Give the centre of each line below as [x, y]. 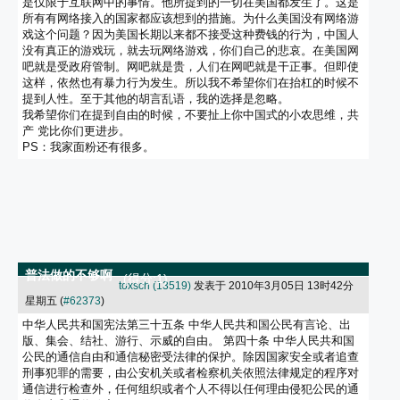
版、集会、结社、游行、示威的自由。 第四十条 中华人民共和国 [189, 341]
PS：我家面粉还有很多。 [89, 147]
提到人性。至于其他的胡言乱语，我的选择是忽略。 [156, 99]
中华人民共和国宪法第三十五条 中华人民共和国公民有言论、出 [187, 325]
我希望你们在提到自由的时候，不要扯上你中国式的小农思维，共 [191, 115]
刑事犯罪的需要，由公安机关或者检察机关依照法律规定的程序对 [191, 373]
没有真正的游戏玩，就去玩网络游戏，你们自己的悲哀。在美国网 [191, 51]
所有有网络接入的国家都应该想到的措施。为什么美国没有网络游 [191, 19]
